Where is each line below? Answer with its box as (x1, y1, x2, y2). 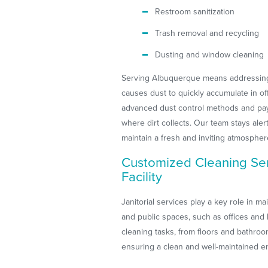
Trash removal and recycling (155, 28, 260, 38)
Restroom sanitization (155, 6, 235, 17)
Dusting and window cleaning (155, 50, 264, 60)
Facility (121, 169, 163, 185)
